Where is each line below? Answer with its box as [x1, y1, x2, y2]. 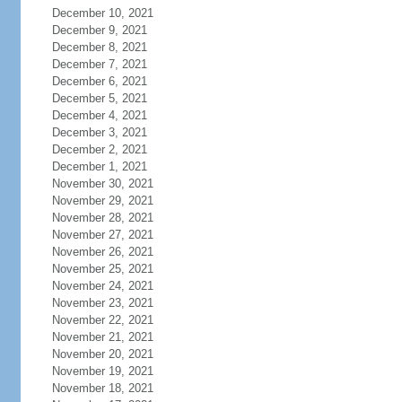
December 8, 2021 [51, 40, 147, 54]
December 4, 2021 [51, 109, 147, 122]
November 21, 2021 [51, 330, 153, 344]
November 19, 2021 [51, 364, 153, 378]
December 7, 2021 [51, 57, 147, 71]
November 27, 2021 [51, 228, 153, 241]
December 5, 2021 [51, 92, 147, 105]
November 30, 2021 [51, 177, 153, 190]
